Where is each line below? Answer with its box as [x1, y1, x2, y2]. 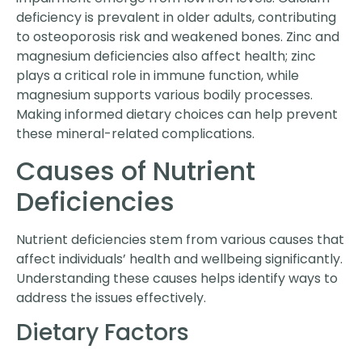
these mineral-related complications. [16, 124, 255, 144]
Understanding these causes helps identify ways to [16, 268, 338, 288]
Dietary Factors [16, 316, 189, 348]
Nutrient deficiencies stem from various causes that [16, 229, 344, 249]
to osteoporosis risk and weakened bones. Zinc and [16, 27, 339, 47]
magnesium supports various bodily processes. [16, 86, 313, 105]
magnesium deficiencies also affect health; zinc [16, 47, 316, 66]
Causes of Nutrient [16, 152, 255, 189]
